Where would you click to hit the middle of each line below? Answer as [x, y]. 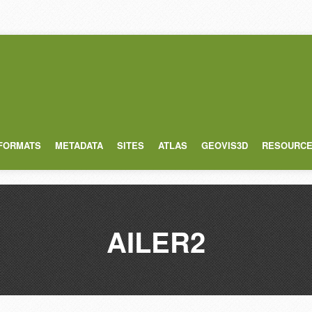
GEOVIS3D [225, 145]
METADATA [79, 145]
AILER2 [156, 241]
